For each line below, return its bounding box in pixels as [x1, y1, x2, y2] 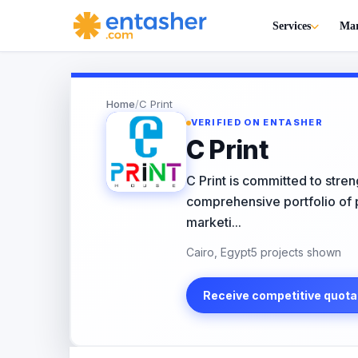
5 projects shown [250, 245, 341, 259]
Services [272, 19, 311, 32]
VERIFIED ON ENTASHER [190, 117, 323, 128]
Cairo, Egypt [185, 245, 251, 259]
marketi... [185, 214, 241, 230]
